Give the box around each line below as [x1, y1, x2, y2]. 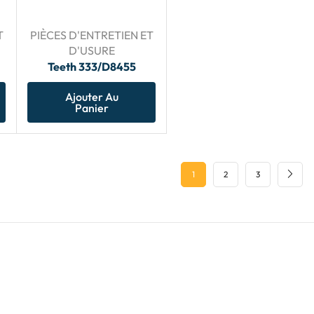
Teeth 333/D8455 [47, 59, 136, 74]
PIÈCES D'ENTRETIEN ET [29, 27, 153, 42]
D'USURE [68, 43, 115, 57]
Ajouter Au [64, 89, 118, 104]
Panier [74, 100, 109, 115]
